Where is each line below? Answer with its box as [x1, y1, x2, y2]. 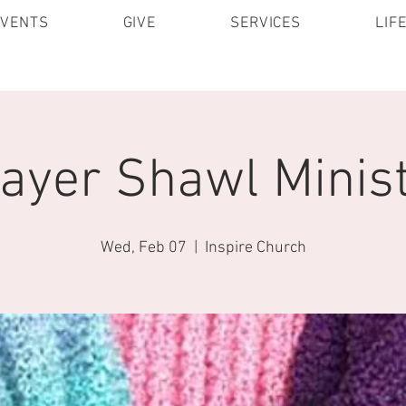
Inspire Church [204, 238, 306, 257]
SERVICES [230, 14, 301, 33]
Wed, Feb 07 [100, 238, 187, 257]
